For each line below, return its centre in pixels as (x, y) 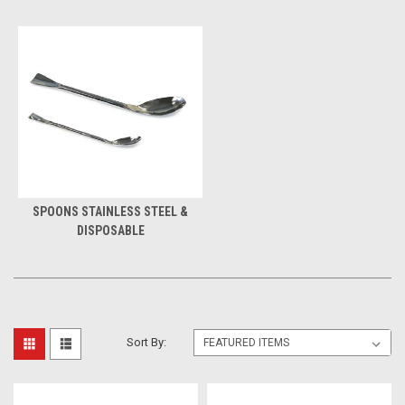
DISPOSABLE (110, 230)
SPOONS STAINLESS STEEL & (110, 211)
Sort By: (147, 342)
